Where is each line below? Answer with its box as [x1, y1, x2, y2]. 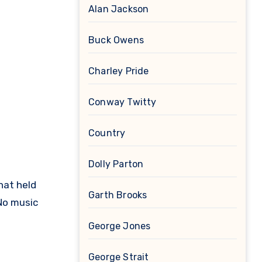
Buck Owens [88, 35, 144, 46]
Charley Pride [88, 65, 149, 77]
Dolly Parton [88, 158, 144, 170]
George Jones [88, 220, 151, 232]
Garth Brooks [88, 189, 147, 201]
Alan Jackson [88, 4, 149, 15]
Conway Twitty [88, 96, 157, 108]
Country [88, 127, 126, 139]
